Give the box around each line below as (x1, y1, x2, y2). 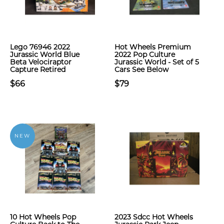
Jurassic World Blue (10, 50, 79, 59)
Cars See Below (114, 65, 168, 74)
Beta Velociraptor (10, 57, 71, 66)
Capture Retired (10, 65, 65, 74)
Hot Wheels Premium (114, 42, 191, 51)
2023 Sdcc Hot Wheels (114, 212, 193, 221)
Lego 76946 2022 (10, 42, 70, 51)
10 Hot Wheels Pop (10, 212, 76, 221)
